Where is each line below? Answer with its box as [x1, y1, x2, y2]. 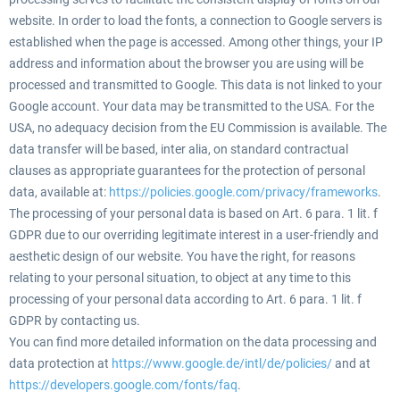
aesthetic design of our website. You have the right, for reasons [9, 249, 355, 263]
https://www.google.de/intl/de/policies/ [112, 356, 332, 371]
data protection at [9, 356, 112, 371]
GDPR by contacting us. [9, 313, 140, 328]
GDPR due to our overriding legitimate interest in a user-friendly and [9, 228, 379, 242]
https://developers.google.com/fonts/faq [9, 378, 237, 392]
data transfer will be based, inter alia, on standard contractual [9, 142, 348, 156]
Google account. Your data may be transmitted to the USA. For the [9, 99, 374, 113]
